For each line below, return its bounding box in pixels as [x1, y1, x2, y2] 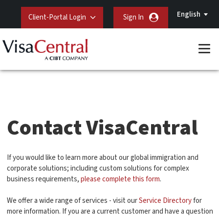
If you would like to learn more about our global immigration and [7, 153, 198, 163]
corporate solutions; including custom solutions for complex [7, 163, 189, 174]
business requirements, [7, 174, 81, 184]
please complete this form [81, 174, 160, 184]
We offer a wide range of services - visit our [7, 196, 139, 206]
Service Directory [139, 196, 192, 206]
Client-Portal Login [28, 12, 86, 22]
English [177, 9, 201, 20]
